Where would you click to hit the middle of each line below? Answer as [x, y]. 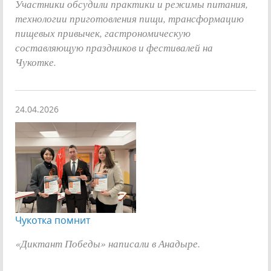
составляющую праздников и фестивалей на [114, 47]
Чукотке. [36, 61]
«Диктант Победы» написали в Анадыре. [108, 243]
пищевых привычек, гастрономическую [103, 32]
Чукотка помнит [53, 220]
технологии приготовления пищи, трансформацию [129, 18]
